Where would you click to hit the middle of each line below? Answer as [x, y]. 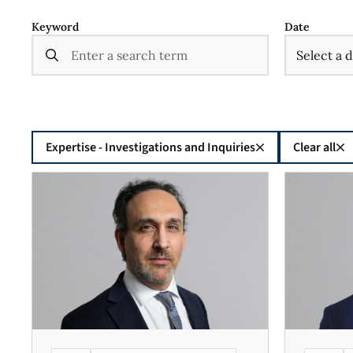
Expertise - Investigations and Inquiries [150, 147]
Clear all [314, 147]
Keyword [55, 27]
